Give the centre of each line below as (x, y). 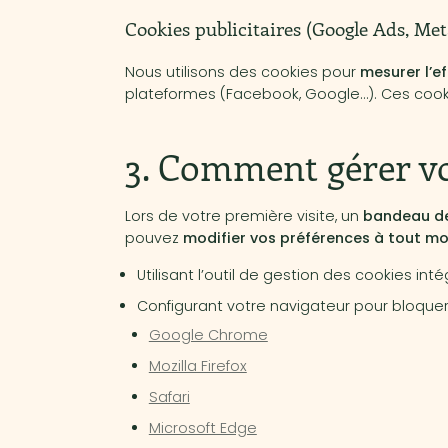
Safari (169, 397)
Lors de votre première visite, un (243, 216)
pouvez (153, 238)
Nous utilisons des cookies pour (242, 71)
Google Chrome (208, 335)
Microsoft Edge (202, 428)
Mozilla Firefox (197, 366)
